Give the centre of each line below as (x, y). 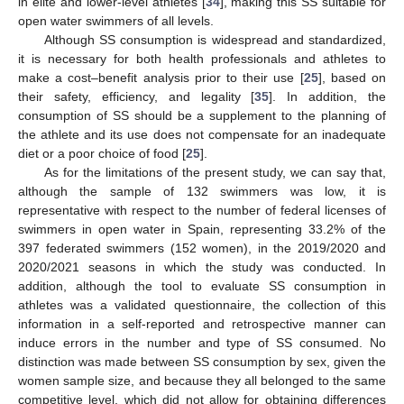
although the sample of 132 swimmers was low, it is (202, 191)
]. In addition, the (327, 96)
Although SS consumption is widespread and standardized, (215, 39)
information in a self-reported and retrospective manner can (202, 323)
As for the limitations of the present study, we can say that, (215, 172)
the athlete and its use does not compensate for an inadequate (202, 134)
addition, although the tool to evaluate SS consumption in (202, 285)
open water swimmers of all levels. (116, 20)
